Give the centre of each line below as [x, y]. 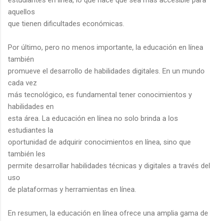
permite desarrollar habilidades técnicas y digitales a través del [109, 166]
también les [27, 154]
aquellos [21, 12]
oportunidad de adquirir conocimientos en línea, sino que [99, 142]
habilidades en [31, 106]
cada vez [22, 83]
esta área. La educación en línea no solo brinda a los [93, 118]
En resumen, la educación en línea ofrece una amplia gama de [108, 213]
